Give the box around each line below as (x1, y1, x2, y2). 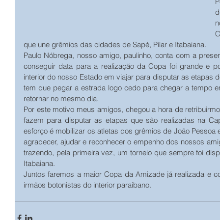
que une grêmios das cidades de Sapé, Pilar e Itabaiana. (24, 40, 206, 49)
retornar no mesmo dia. (24, 94, 101, 103)
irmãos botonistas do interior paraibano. (24, 180, 151, 190)
